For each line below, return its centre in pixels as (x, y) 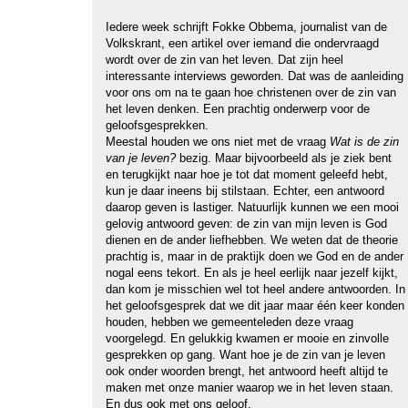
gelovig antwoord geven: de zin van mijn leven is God (246, 224)
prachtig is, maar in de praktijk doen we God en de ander (255, 256)
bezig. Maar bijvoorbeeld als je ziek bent (284, 158)
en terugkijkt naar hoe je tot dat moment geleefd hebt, (247, 174)
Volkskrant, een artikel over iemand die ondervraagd (242, 43)
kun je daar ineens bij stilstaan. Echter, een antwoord (245, 191)
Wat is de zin (364, 142)
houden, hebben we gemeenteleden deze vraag (229, 322)
